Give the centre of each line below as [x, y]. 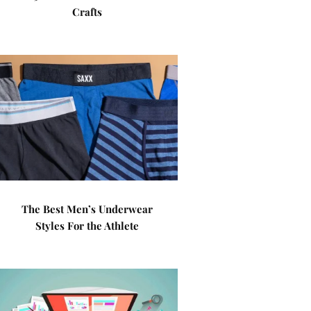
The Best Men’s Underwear [87, 209]
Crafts [87, 12]
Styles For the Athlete [87, 226]
